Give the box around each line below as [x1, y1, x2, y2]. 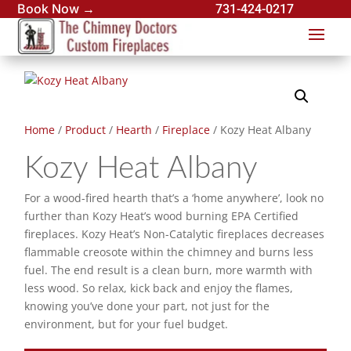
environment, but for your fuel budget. [24, 317, 229, 332]
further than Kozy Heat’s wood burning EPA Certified [24, 208, 299, 224]
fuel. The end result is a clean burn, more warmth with [24, 262, 313, 278]
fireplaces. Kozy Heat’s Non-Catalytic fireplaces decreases [24, 226, 325, 242]
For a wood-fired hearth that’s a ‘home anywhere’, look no [24, 190, 324, 206]
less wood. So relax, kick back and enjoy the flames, [24, 280, 294, 296]
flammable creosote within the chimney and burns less [24, 244, 314, 260]
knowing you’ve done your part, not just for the [24, 299, 270, 314]
